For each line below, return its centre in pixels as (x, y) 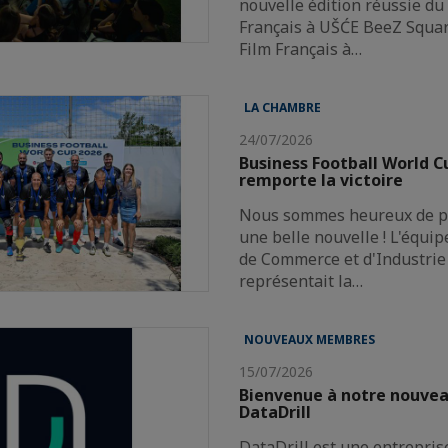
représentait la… (301, 280)
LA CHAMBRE (283, 107)
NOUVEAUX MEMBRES (310, 339)
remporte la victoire (321, 179)
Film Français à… (301, 48)
